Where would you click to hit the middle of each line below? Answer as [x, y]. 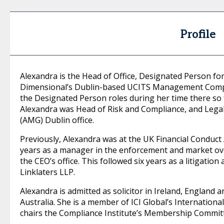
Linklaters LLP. [47, 172]
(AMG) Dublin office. [57, 120]
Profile [198, 34]
